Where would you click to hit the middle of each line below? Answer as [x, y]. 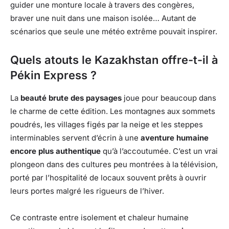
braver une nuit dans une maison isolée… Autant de [103, 18]
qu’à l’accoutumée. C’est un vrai [159, 151]
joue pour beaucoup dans [169, 98]
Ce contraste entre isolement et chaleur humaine [99, 217]
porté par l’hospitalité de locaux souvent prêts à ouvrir [108, 177]
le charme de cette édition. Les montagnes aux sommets [113, 111]
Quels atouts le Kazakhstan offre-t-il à [114, 60]
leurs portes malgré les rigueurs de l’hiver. [87, 191]
